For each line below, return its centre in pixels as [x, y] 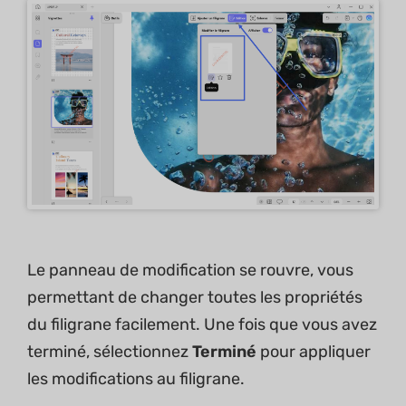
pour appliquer [314, 352]
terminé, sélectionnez [110, 352]
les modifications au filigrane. [136, 379]
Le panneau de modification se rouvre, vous [190, 271]
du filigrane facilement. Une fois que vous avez [202, 325]
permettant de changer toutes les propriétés [195, 298]
